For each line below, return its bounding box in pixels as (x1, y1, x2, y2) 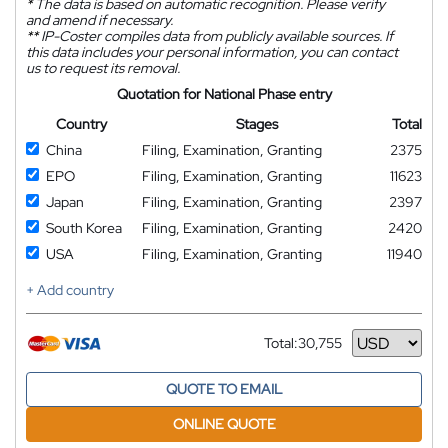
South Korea (46, 219, 122, 237)
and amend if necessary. (26, 11, 173, 29)
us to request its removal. (26, 59, 180, 77)
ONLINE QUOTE (172, 415, 276, 433)
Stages (235, 115, 278, 133)
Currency (264, 341, 322, 360)
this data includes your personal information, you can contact (26, 43, 398, 61)
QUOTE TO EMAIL (166, 380, 282, 398)
